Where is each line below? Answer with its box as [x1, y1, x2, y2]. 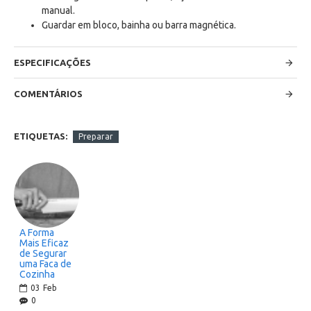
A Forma [19, 227, 54, 239]
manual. [42, 5, 77, 16]
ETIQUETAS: [14, 131, 67, 141]
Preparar [78, 131, 113, 141]
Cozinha [19, 269, 55, 280]
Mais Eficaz [19, 237, 69, 249]
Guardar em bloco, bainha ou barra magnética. [42, 19, 238, 31]
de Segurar [19, 248, 67, 260]
